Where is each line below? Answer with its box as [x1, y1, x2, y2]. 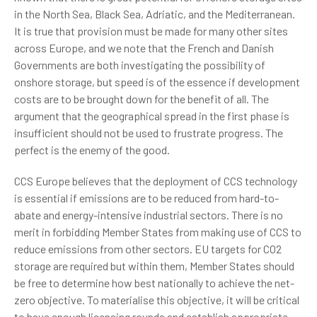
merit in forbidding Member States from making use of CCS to [14, 225, 301, 238]
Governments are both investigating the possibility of [14, 58, 265, 71]
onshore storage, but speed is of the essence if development [14, 75, 300, 88]
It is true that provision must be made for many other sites [14, 24, 288, 38]
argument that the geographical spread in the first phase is [14, 109, 289, 122]
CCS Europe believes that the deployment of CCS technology [14, 174, 297, 188]
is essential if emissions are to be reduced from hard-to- [14, 191, 279, 204]
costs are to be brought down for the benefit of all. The [14, 92, 269, 105]
